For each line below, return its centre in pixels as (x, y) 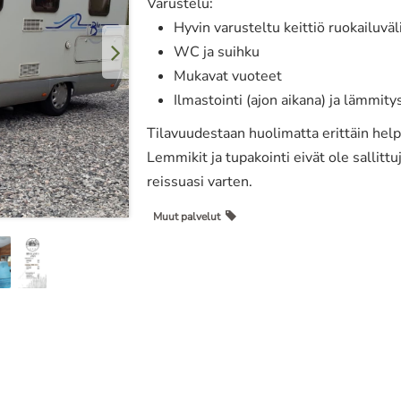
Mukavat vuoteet (228, 76)
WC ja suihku (217, 52)
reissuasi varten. (200, 182)
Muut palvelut (189, 217)
